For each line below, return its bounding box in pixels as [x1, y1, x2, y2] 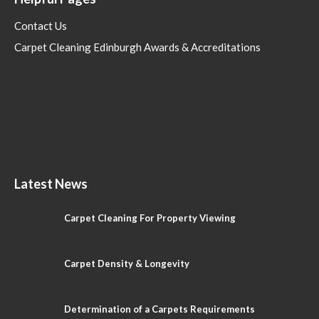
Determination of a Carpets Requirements [64, 303, 255, 315]
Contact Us [14, 19, 67, 32]
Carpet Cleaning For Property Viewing [64, 211, 236, 224]
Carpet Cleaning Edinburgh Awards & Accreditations [14, 40, 261, 53]
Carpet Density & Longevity [64, 257, 189, 269]
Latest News [14, 175, 88, 192]
